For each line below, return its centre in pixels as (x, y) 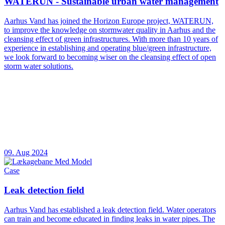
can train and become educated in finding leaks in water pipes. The (109, 218)
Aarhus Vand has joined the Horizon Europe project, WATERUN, (109, 21)
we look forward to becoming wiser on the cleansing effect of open (110, 57)
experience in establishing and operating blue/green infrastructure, (108, 48)
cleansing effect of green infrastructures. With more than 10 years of (111, 39)
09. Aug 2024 (26, 153)
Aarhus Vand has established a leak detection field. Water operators (110, 209)
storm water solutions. (39, 66)
